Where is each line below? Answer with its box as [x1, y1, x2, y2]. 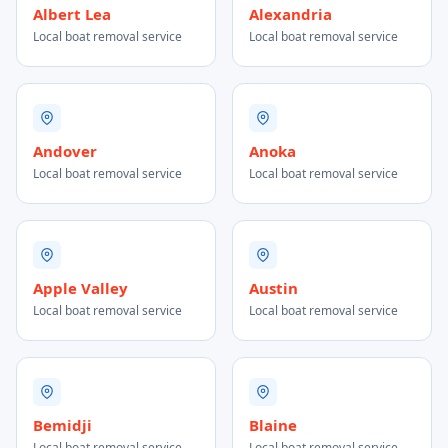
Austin [249, 278, 298, 298]
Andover [33, 141, 97, 161]
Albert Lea [33, 4, 111, 24]
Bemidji [33, 415, 92, 435]
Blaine [249, 415, 297, 435]
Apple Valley [33, 278, 128, 298]
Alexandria [249, 4, 332, 24]
